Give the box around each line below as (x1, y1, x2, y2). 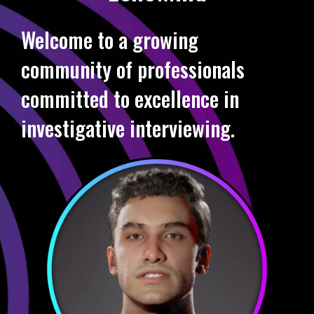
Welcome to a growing (21, 23, 198, 55)
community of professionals (21, 53, 245, 85)
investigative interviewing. (21, 111, 235, 144)
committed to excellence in (21, 82, 239, 114)
